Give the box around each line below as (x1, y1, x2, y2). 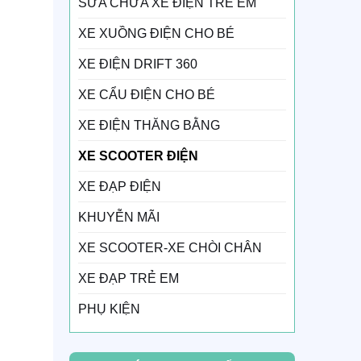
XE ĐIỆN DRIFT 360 (77, 56, 197, 71)
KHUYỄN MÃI (77, 210, 160, 224)
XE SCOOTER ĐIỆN (77, 148, 198, 163)
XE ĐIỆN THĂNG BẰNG (77, 118, 220, 132)
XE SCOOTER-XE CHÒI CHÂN (77, 240, 262, 255)
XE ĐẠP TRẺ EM (77, 271, 179, 285)
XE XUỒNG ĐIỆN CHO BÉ (77, 26, 234, 40)
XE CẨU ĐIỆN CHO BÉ (77, 87, 215, 102)
